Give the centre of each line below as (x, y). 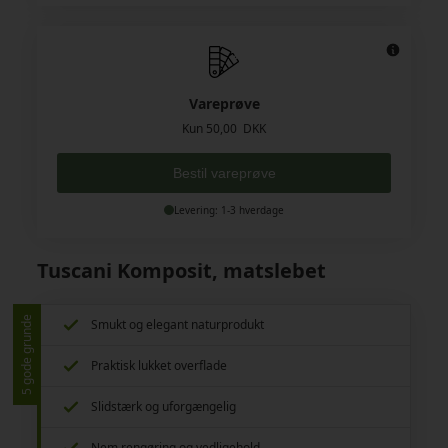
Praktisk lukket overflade (159, 365)
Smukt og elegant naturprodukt (178, 324)
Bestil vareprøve (224, 172)
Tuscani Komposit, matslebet (182, 270)
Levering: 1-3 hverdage (229, 209)
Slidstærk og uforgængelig (164, 406)
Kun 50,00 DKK (224, 128)
